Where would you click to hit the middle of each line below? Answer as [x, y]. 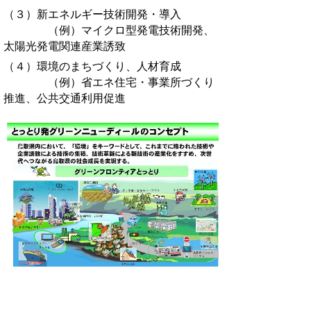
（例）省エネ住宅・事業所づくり [109, 82]
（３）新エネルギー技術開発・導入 [92, 14]
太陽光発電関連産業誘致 [65, 46]
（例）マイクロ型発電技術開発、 [109, 30]
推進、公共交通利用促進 [65, 98]
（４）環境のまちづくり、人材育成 [92, 66]
